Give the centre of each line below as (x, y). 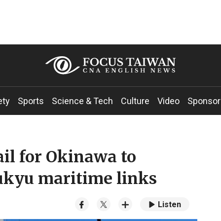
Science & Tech (82, 101)
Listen (169, 205)
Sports (31, 101)
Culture (135, 101)
